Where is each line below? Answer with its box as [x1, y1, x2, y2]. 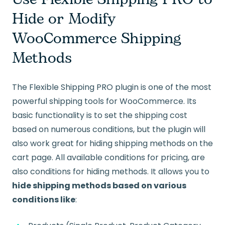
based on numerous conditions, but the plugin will [12, 124, 205, 136]
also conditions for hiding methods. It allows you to [12, 166, 209, 178]
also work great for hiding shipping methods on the [12, 138, 213, 150]
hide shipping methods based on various [12, 180, 186, 192]
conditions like [12, 194, 75, 206]
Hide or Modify [12, 8, 116, 31]
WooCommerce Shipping [12, 27, 181, 51]
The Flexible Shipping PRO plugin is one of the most [12, 81, 211, 93]
